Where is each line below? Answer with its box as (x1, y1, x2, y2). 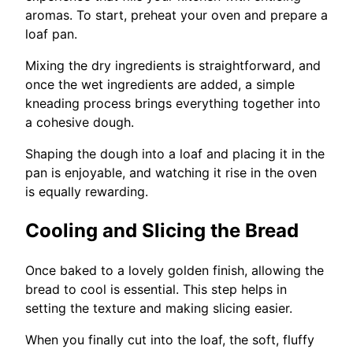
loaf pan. (25, 26, 77, 43)
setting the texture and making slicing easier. (25, 300, 292, 317)
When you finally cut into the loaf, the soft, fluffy (25, 332, 314, 348)
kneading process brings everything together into (25, 95, 321, 112)
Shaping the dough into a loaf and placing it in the (25, 146, 325, 162)
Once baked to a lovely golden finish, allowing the (25, 262, 324, 279)
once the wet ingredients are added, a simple (25, 76, 295, 93)
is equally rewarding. (25, 184, 148, 200)
